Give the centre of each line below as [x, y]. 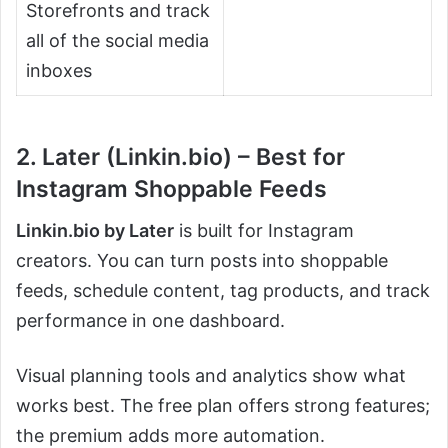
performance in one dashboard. [150, 321]
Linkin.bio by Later [95, 231]
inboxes [59, 70]
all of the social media [117, 40]
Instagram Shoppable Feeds [171, 188]
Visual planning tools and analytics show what [211, 376]
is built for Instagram [264, 231]
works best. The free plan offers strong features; [223, 406]
